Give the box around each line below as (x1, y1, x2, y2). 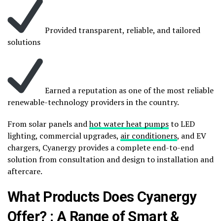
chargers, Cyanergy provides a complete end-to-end (7, 142, 194, 153)
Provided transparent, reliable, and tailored (43, 25, 200, 36)
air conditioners (120, 130, 177, 141)
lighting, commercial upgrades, (7, 130, 120, 141)
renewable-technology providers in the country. (7, 97, 179, 108)
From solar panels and (7, 118, 89, 129)
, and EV (177, 130, 206, 141)
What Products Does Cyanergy (7, 188, 197, 205)
